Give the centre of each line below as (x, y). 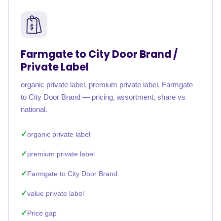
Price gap (42, 213)
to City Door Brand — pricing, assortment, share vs (103, 97)
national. (34, 109)
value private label (55, 193)
